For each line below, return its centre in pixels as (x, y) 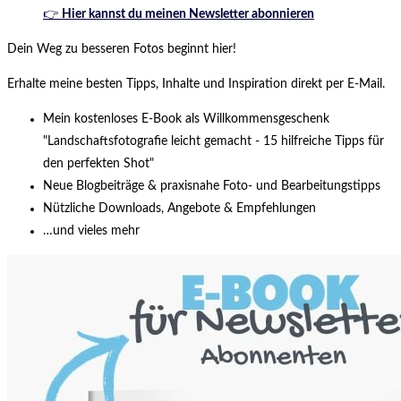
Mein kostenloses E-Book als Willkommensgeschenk (186, 119)
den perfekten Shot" (98, 163)
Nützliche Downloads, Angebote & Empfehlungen (179, 208)
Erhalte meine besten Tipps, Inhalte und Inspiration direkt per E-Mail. (196, 84)
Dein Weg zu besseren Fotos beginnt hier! (122, 49)
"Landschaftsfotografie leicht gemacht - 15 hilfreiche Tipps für (213, 141)
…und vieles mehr (91, 230)
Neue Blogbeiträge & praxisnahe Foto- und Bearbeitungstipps (212, 186)
